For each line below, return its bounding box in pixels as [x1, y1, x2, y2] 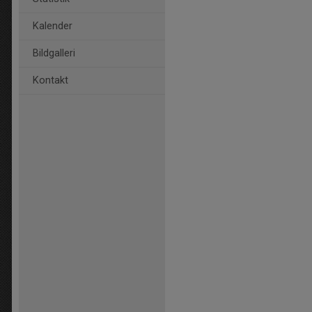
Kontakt [33, 75, 68, 86]
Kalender [33, 20, 72, 32]
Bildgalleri [33, 47, 75, 59]
